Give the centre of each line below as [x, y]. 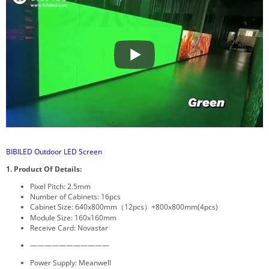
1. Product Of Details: [45, 169]
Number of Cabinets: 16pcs [75, 196]
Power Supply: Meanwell [71, 262]
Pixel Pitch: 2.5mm [60, 186]
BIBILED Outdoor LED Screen [54, 151]
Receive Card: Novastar [69, 228]
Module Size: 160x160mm [73, 217]
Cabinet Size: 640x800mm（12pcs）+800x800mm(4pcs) [124, 207]
